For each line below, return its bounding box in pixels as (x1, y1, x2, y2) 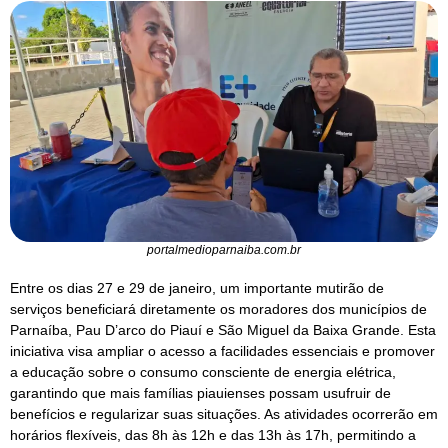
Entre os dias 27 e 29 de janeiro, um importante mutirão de (10, 280, 384, 297)
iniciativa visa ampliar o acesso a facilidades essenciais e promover (10, 343, 435, 360)
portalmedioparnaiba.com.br (147, 243, 301, 258)
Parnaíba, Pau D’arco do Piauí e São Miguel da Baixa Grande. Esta (10, 322, 436, 339)
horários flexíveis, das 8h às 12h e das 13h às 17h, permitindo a (10, 427, 416, 444)
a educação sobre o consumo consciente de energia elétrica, (10, 364, 396, 381)
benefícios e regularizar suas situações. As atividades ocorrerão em (10, 406, 438, 423)
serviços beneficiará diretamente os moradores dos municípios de (10, 301, 427, 318)
